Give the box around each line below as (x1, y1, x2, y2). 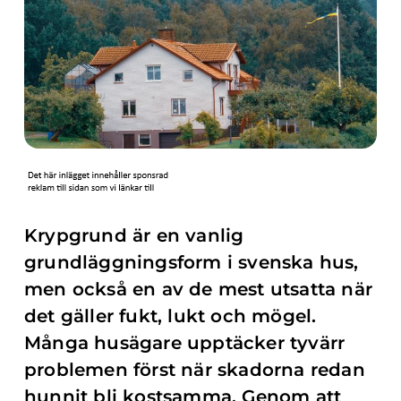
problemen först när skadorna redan (24, 359, 365, 380)
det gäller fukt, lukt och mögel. (24, 305, 317, 327)
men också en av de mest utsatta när (24, 278, 373, 300)
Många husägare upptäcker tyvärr (24, 332, 346, 354)
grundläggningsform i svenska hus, (24, 252, 359, 273)
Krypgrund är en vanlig (24, 225, 244, 246)
